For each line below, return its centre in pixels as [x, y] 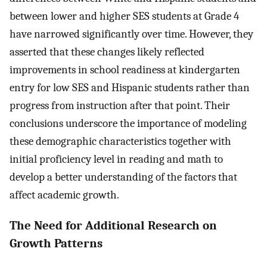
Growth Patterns [56, 243]
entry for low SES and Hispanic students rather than [130, 87]
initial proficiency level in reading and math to [116, 159]
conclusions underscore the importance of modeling [128, 123]
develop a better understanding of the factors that [123, 177]
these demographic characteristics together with [120, 141]
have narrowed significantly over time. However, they [131, 34]
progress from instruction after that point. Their [120, 105]
